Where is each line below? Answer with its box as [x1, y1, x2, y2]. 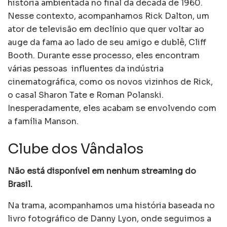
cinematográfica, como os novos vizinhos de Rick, [8, 77, 213, 88]
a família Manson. [8, 116, 79, 127]
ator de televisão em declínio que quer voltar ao [8, 24, 204, 35]
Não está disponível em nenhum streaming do [8, 166, 196, 177]
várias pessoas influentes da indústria [8, 63, 164, 74]
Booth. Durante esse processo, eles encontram [8, 50, 200, 61]
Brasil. [8, 179, 32, 190]
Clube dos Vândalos [8, 140, 143, 158]
